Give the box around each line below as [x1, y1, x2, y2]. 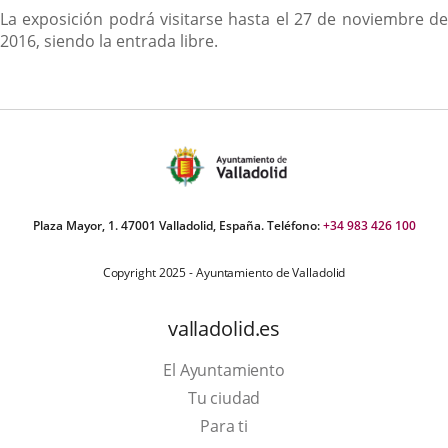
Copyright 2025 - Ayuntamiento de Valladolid [102, 263, 346, 281]
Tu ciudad [187, 386, 261, 409]
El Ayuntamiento [163, 358, 285, 381]
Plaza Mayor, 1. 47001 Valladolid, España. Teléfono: [32, 216, 323, 234]
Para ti [200, 414, 248, 437]
